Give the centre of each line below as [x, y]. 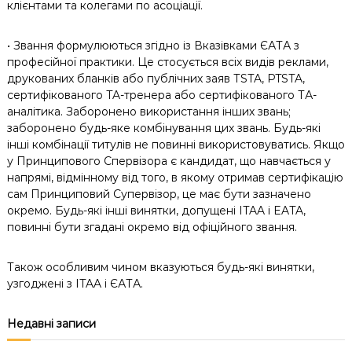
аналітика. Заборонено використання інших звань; [148, 112]
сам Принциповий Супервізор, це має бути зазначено [159, 194]
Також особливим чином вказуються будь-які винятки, [160, 267]
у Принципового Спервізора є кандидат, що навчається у [169, 161]
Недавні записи [51, 324]
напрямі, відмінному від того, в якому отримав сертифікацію [175, 178]
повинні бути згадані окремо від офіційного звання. [152, 227]
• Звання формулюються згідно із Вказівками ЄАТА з [153, 46]
